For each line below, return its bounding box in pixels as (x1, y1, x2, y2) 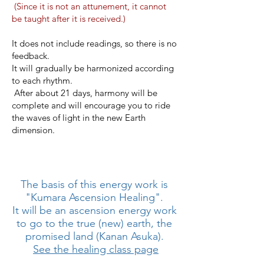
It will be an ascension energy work (12, 203, 177, 217)
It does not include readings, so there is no (12, 37, 177, 49)
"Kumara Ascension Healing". (25, 190, 163, 204)
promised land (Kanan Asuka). (25, 229, 164, 243)
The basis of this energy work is (21, 177, 168, 191)
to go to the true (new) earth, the (16, 216, 172, 230)
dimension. (12, 124, 55, 136)
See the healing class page (33, 242, 159, 256)
